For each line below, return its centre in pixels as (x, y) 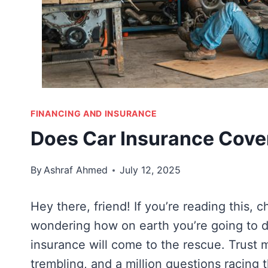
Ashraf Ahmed (76, 170)
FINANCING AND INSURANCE (94, 113)
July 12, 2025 (150, 170)
